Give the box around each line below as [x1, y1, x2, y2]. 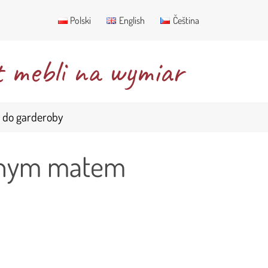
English [119, 14, 145, 26]
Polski [70, 14, 92, 26]
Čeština [173, 14, 199, 26]
